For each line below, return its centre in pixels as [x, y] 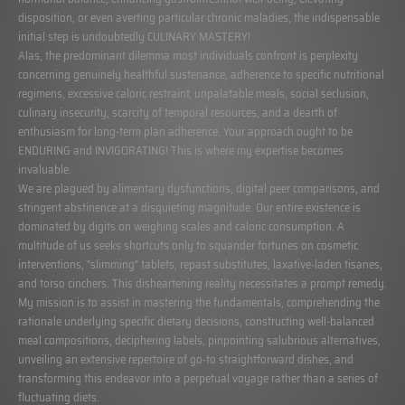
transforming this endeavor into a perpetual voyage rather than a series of [198, 378]
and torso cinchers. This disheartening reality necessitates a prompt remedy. [202, 283]
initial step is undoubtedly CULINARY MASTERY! [134, 37]
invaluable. [45, 170]
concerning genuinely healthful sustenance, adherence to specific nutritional [201, 75]
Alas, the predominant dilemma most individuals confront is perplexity [188, 56]
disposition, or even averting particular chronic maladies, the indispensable [199, 18]
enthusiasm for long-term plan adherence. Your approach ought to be [185, 132]
